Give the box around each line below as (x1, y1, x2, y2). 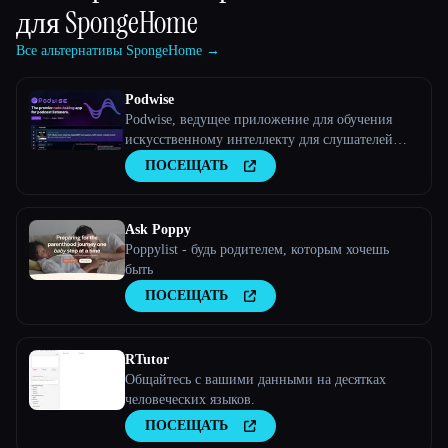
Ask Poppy (125, 222, 191, 238)
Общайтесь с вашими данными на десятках (125, 372, 386, 388)
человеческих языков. (125, 392, 255, 408)
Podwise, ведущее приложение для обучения (125, 112, 392, 128)
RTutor (125, 352, 169, 368)
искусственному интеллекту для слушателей (125, 132, 393, 148)
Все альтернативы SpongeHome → (16, 43, 220, 59)
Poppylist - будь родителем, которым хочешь (125, 242, 389, 258)
